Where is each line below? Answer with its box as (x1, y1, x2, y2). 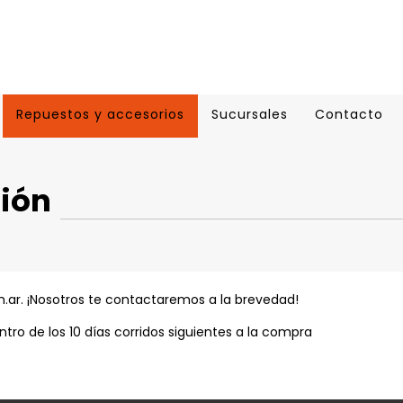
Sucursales (211, 105, 288, 123)
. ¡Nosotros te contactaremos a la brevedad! (21, 291, 299, 309)
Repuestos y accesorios (16, 105, 184, 123)
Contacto (315, 105, 383, 123)
